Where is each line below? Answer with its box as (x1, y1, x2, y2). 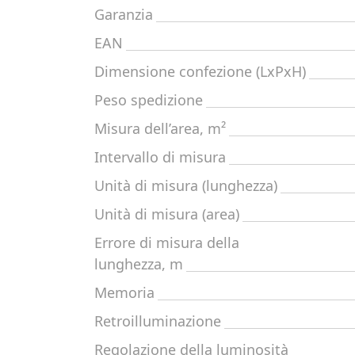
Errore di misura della (94, 233, 239, 252)
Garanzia (94, 5, 153, 24)
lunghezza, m (94, 254, 183, 273)
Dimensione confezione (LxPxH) (94, 62, 306, 81)
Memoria (94, 283, 155, 302)
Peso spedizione (94, 90, 203, 109)
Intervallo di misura (94, 147, 226, 166)
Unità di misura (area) (94, 204, 239, 223)
